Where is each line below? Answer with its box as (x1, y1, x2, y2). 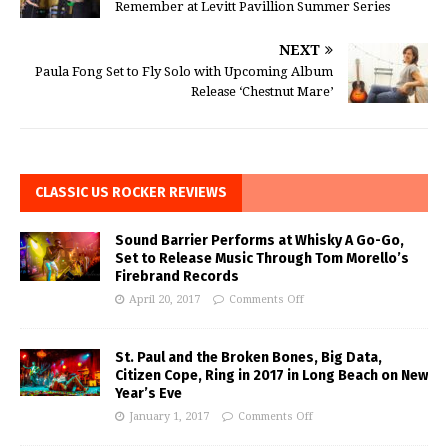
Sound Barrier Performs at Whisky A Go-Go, (115, 232, 404, 250)
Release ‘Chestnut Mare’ (191, 84, 333, 100)
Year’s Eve (115, 385, 182, 403)
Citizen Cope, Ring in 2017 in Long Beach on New (115, 367, 428, 385)
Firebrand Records (115, 268, 239, 286)
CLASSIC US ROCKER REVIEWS (35, 184, 227, 202)
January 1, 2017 (129, 410, 209, 424)
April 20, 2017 (129, 293, 200, 307)
